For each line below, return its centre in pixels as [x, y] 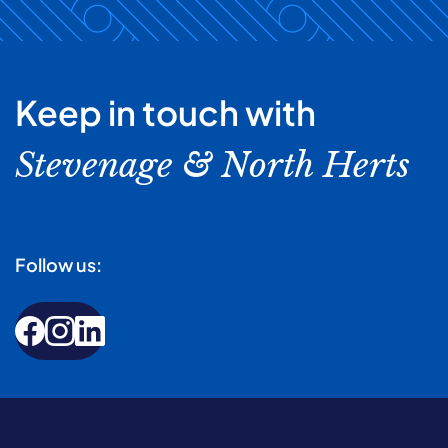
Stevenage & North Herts [212, 164]
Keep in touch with [165, 112]
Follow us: [58, 264]
